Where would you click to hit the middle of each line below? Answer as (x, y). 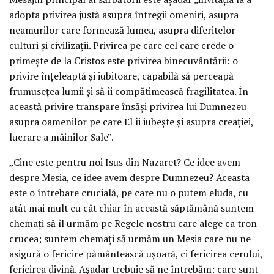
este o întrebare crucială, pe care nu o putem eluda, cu (129, 192)
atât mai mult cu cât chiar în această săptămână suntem (131, 208)
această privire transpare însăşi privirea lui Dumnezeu (128, 106)
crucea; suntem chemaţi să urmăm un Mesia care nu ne (130, 238)
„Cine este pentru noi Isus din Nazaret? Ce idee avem (125, 162)
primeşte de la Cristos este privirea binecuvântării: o (124, 60)
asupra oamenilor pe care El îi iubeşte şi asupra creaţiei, (131, 121)
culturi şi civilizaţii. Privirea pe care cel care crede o (121, 45)
